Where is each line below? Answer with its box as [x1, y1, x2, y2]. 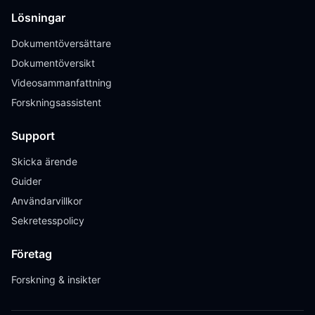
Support [11, 129, 55, 143]
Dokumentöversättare [11, 37, 111, 49]
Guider [11, 175, 41, 187]
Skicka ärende [11, 155, 77, 167]
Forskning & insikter [11, 274, 101, 285]
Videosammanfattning [11, 77, 112, 89]
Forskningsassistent [11, 96, 101, 108]
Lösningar [11, 11, 65, 25]
